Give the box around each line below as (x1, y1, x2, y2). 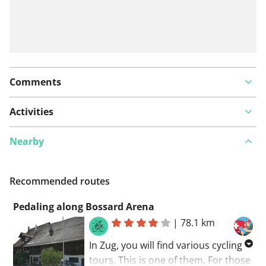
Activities (9, 104, 53, 118)
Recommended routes (9, 174, 110, 188)
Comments (9, 75, 61, 88)
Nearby (9, 134, 44, 148)
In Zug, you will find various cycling (89, 238, 242, 252)
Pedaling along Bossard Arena (13, 199, 154, 213)
